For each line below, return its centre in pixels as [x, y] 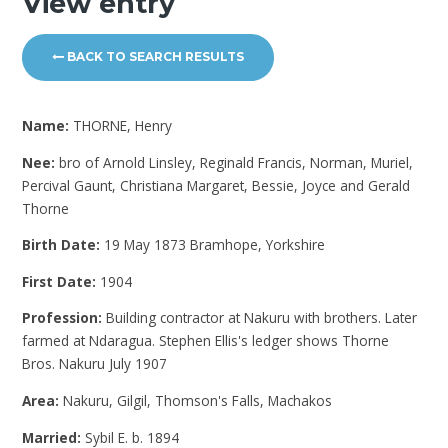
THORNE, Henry [123, 126]
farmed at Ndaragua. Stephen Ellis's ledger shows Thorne [206, 341]
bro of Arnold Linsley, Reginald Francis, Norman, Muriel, [236, 162]
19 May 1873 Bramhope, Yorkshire [215, 245]
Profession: [64, 318]
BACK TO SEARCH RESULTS [154, 57]
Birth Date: [63, 245]
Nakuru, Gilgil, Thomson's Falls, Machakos [198, 400]
